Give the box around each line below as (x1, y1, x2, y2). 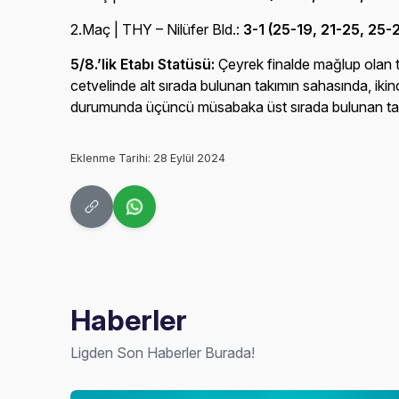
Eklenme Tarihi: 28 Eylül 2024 (70, 151, 226, 165)
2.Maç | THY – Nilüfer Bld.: (70, 20, 244, 38)
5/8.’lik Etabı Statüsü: (70, 55, 216, 73)
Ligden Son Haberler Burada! (70, 344, 256, 362)
